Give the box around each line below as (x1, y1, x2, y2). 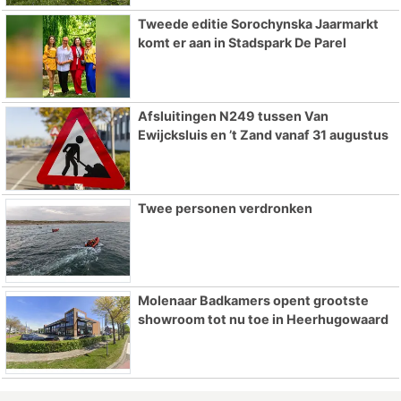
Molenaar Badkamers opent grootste (137, 292, 369, 308)
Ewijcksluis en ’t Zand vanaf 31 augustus (137, 127, 388, 143)
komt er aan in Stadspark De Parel (137, 35, 346, 51)
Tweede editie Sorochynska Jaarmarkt (137, 16, 379, 32)
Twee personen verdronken (137, 200, 312, 216)
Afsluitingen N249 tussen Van (137, 108, 328, 124)
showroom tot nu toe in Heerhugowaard (137, 311, 388, 327)
